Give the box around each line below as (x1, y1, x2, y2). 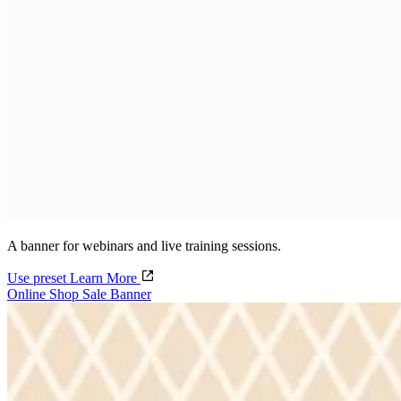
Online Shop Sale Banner (7, 286, 151, 303)
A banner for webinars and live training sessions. (7, 238, 281, 254)
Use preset (7, 270, 70, 286)
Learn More (70, 270, 141, 286)
